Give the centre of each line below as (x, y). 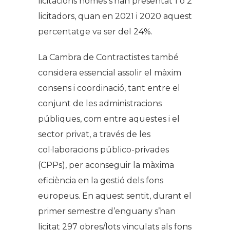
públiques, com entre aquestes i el (109, 119)
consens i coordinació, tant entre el (109, 88)
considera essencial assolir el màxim (110, 73)
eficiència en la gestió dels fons (101, 181)
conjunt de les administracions (100, 104)
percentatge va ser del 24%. (95, 32)
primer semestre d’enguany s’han (107, 212)
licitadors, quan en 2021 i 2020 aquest (115, 16)
